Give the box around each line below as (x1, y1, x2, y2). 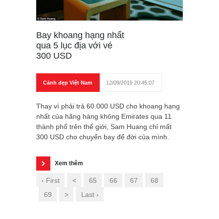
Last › (81, 191, 99, 199)
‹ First (42, 176, 60, 185)
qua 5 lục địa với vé (36, 41, 112, 51)
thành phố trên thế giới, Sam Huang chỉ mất (36, 123, 172, 131)
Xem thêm (55, 160, 83, 167)
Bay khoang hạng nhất (36, 30, 124, 41)
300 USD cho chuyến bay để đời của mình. (36, 133, 169, 141)
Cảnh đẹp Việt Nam (43, 80, 92, 86)
